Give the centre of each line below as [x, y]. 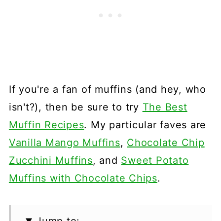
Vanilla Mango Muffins [64, 142]
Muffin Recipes [46, 125]
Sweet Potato [155, 160]
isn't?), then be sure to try [75, 107]
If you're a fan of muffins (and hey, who [107, 89]
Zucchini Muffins [51, 160]
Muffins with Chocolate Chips [83, 178]
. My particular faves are [145, 125]
